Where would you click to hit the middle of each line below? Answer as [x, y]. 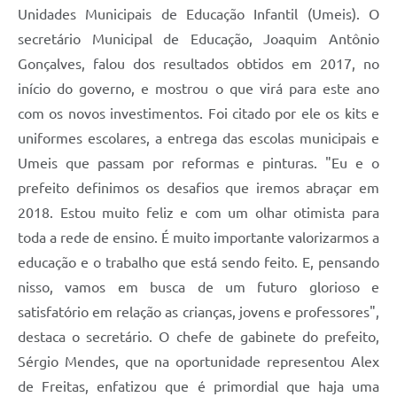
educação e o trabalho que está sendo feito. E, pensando [198, 263]
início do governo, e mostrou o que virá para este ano [198, 89]
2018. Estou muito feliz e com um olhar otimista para [198, 213]
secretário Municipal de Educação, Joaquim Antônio [198, 39]
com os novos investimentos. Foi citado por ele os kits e [198, 114]
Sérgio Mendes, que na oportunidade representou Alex [198, 362]
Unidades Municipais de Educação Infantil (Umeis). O [198, 15]
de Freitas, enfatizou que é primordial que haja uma [198, 387]
